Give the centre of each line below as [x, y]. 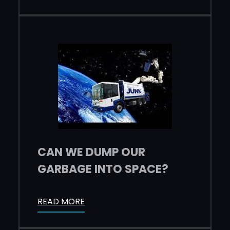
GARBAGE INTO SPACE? [103, 169]
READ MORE [61, 201]
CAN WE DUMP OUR [91, 152]
